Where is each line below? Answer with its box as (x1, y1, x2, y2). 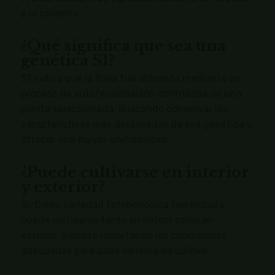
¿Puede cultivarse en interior (20, 163, 249, 182)
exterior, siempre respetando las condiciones (20, 230, 227, 242)
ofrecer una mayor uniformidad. (20, 134, 169, 146)
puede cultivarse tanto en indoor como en (20, 214, 214, 227)
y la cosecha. (20, 7, 80, 20)
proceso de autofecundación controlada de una (20, 88, 242, 100)
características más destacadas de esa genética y (20, 118, 252, 131)
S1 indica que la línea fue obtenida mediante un (20, 72, 241, 85)
